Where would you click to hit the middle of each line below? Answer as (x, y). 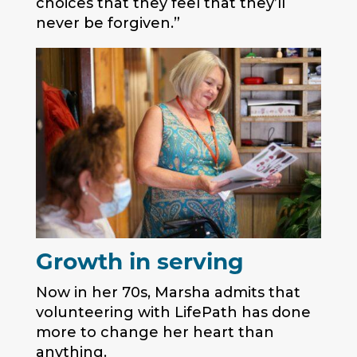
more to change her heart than (155, 333)
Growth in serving (139, 264)
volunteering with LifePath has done (173, 313)
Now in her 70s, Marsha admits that (168, 293)
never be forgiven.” (108, 24)
